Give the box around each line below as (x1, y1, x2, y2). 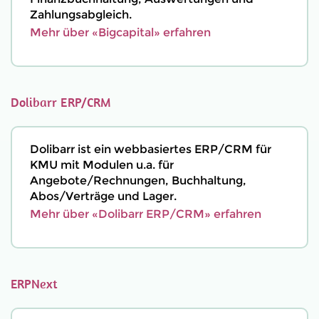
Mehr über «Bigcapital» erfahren (30, 26, 211, 39)
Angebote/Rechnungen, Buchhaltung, (30, 174, 246, 187)
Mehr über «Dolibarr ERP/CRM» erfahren (30, 207, 261, 221)
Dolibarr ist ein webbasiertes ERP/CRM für (30, 142, 271, 156)
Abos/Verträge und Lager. (30, 189, 177, 203)
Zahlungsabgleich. (30, 8, 132, 21)
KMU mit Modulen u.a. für (30, 158, 174, 172)
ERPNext (11, 276, 58, 292)
